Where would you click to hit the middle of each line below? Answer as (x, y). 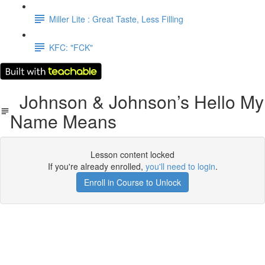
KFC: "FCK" (71, 47)
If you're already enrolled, (96, 166)
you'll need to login (180, 166)
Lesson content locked (132, 154)
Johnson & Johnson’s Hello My (137, 101)
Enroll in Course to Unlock (132, 182)
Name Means (63, 121)
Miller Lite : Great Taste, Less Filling (116, 19)
